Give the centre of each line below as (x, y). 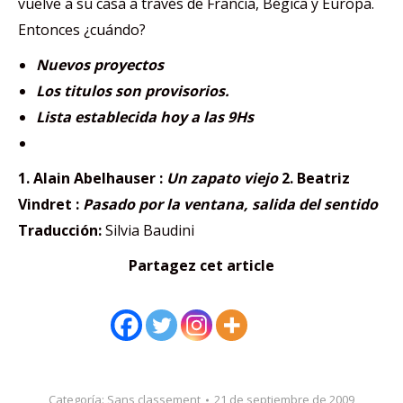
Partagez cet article (201, 265)
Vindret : (50, 204)
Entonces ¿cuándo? (82, 30)
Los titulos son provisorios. (133, 91)
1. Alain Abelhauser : (92, 178)
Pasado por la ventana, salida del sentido (230, 204)
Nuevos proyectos (100, 65)
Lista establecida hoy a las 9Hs (145, 117)
